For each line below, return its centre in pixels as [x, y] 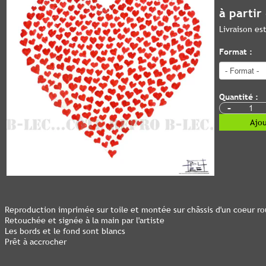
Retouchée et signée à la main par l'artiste [85, 220]
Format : [236, 52]
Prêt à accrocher [36, 242]
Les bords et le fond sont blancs [65, 231]
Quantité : [239, 97]
